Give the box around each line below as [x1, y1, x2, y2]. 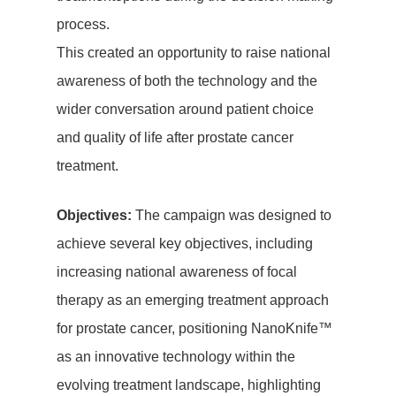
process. [57, 16, 110, 32]
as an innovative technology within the [57, 348, 295, 364]
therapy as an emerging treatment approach [57, 292, 329, 308]
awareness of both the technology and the [57, 72, 317, 88]
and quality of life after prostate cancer [57, 129, 293, 145]
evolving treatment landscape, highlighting [57, 377, 321, 392]
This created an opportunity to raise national [57, 44, 331, 60]
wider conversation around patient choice [57, 101, 314, 117]
